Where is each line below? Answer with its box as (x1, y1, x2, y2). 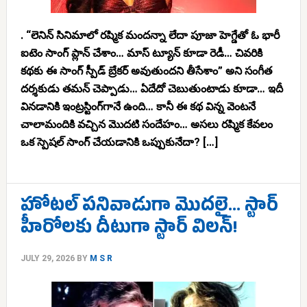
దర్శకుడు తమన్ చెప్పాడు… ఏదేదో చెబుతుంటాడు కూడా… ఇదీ (20, 82, 283, 95)
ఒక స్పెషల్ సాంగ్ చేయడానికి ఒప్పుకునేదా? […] (20, 136, 218, 149)
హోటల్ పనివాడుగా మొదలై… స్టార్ (20, 195, 278, 221)
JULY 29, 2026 (20, 254, 75, 263)
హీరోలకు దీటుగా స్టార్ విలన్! (20, 217, 237, 243)
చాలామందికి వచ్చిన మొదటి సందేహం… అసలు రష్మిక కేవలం (20, 118, 273, 131)
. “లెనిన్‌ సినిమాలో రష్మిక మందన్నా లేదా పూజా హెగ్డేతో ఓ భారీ (20, 29, 280, 42)
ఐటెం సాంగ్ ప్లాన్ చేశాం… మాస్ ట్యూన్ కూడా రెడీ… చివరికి (20, 47, 262, 60)
